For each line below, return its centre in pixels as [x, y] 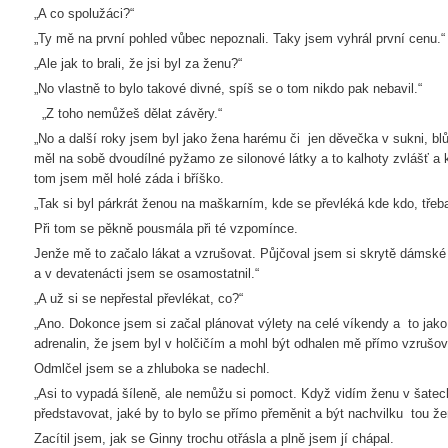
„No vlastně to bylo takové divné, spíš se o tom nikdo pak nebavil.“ [228, 88]
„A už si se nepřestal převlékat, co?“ [138, 298]
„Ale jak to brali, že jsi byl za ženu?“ [138, 63]
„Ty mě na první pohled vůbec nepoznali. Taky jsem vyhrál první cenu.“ [239, 38]
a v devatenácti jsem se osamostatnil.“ [146, 273]
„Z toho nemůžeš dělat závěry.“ [128, 113]
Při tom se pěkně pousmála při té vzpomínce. [166, 228]
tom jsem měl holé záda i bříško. [129, 178]
